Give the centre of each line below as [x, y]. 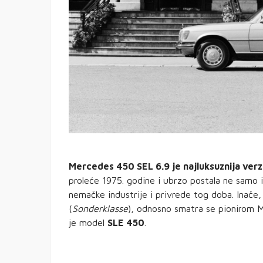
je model [88, 223]
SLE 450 [126, 223]
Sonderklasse [100, 209]
